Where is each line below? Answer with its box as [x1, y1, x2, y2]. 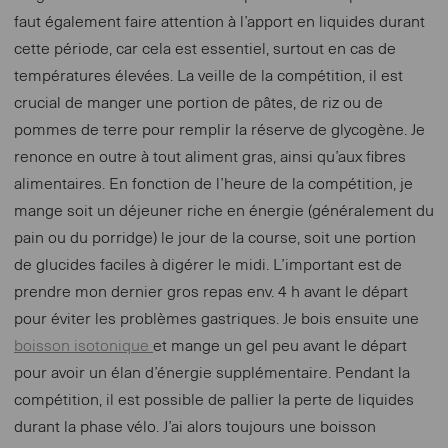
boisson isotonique [14, 338, 153, 355]
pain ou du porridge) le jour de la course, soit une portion [14, 230, 416, 247]
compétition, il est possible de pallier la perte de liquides [14, 392, 414, 409]
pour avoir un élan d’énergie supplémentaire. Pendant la [14, 365, 410, 382]
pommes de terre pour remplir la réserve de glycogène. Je [14, 122, 425, 139]
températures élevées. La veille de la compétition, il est [14, 68, 403, 85]
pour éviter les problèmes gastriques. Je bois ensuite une [14, 311, 419, 328]
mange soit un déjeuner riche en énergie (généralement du [14, 203, 434, 220]
